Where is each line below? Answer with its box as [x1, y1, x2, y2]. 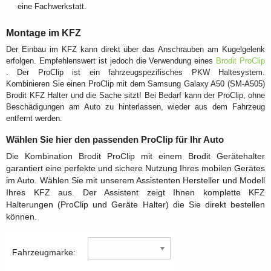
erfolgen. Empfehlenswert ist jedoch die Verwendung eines [6, 56, 217, 66]
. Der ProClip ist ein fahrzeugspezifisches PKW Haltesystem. [6, 68, 265, 77]
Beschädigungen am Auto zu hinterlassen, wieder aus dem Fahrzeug [6, 102, 265, 112]
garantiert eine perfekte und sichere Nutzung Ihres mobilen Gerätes [6, 163, 265, 173]
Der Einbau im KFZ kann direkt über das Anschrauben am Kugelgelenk [6, 45, 265, 54]
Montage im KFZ [6, 27, 81, 38]
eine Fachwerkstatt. [18, 1, 87, 11]
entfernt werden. [6, 114, 62, 123]
